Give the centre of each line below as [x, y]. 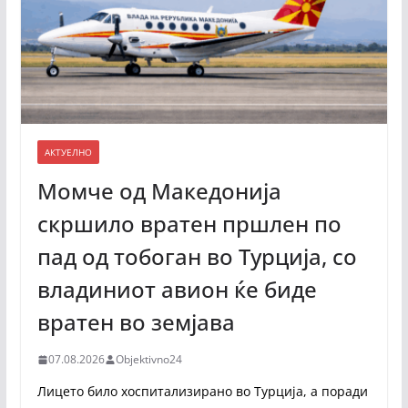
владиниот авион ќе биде [177, 289]
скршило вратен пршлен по [189, 224]
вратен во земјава [136, 322]
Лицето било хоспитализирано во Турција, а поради [202, 391]
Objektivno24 [148, 359]
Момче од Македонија [159, 191]
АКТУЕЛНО [68, 152]
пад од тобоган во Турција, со [197, 256]
